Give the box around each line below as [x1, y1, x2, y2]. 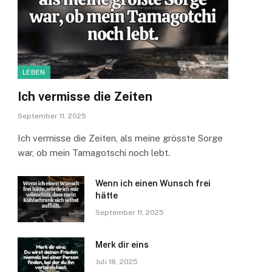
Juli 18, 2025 [95, 257, 138, 267]
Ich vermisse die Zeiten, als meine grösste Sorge [18, 133, 223, 144]
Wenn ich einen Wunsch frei [95, 178, 211, 189]
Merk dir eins [95, 240, 149, 250]
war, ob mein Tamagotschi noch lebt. [18, 148, 172, 158]
